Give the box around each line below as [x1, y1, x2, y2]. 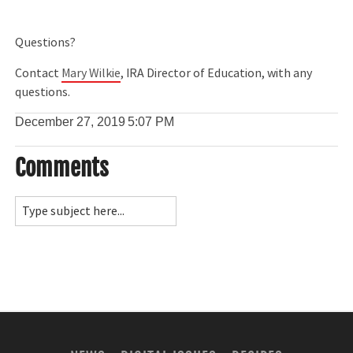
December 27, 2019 [15, 115, 126, 129]
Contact [15, 65, 62, 81]
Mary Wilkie [61, 65, 121, 81]
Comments [15, 153, 110, 182]
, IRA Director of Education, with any [121, 65, 313, 81]
